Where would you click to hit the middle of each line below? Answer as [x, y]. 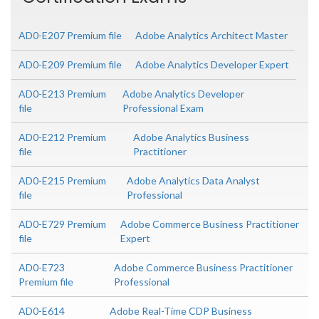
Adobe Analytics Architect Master [211, 36]
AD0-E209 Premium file [70, 65]
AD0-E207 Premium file [70, 36]
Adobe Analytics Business [191, 137]
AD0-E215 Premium [62, 181]
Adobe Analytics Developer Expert [212, 65]
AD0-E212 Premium [62, 137]
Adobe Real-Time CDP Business [181, 311]
